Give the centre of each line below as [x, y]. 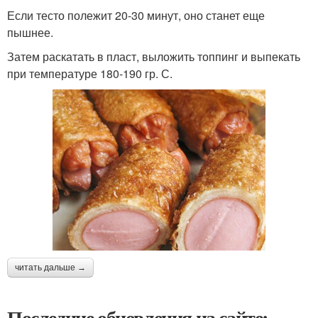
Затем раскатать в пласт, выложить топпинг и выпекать [154, 57]
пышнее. [30, 33]
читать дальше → [50, 268]
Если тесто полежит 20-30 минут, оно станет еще [136, 16]
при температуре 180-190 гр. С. [90, 74]
